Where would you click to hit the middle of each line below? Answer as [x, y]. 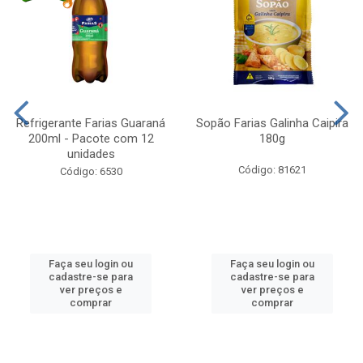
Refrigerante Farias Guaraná [91, 123]
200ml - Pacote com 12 [91, 138]
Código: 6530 [91, 171]
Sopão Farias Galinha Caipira [272, 123]
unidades [91, 154]
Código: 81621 [272, 169]
